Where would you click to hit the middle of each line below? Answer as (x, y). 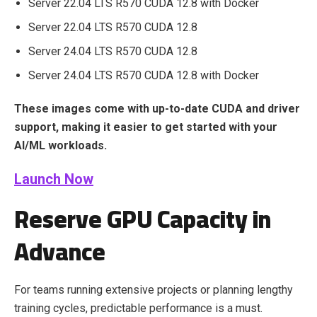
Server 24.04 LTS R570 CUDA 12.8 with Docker (144, 75)
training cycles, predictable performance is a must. (138, 308)
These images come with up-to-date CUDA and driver (157, 109)
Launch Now (54, 179)
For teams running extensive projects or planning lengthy (154, 290)
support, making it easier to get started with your (146, 127)
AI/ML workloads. (60, 145)
